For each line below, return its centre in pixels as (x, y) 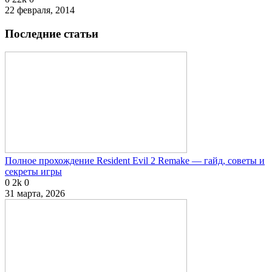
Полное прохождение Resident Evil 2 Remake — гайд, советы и (135, 161)
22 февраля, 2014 (40, 10)
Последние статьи (52, 33)
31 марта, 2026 (35, 194)
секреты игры (33, 172)
